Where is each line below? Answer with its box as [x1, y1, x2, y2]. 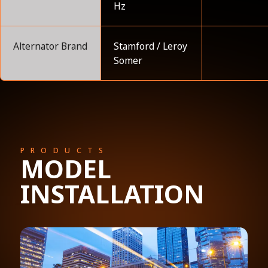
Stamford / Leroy [114, 39, 188, 53]
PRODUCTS [20, 145, 109, 156]
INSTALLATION [20, 176, 205, 211]
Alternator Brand [13, 39, 87, 53]
